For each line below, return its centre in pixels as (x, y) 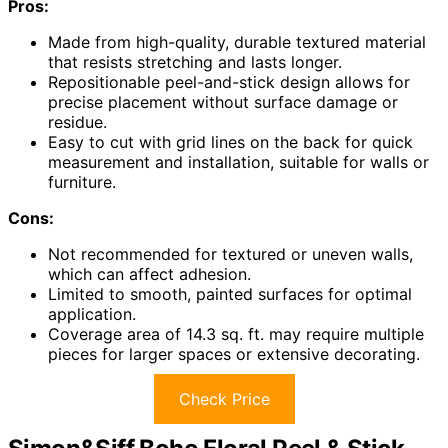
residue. (77, 122)
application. (92, 314)
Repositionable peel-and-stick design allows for (229, 82)
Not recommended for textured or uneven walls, (230, 254)
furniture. (82, 182)
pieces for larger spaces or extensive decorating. (234, 354)
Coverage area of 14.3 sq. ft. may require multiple (236, 334)
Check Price (224, 399)
